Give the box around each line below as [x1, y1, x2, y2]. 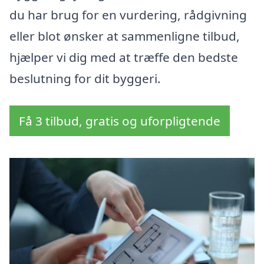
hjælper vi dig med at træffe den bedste [9, 49, 238, 66]
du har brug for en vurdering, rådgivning [9, 6, 247, 24]
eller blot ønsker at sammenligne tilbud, [9, 28, 240, 45]
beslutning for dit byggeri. [9, 70, 161, 87]
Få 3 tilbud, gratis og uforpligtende [19, 113, 220, 130]
